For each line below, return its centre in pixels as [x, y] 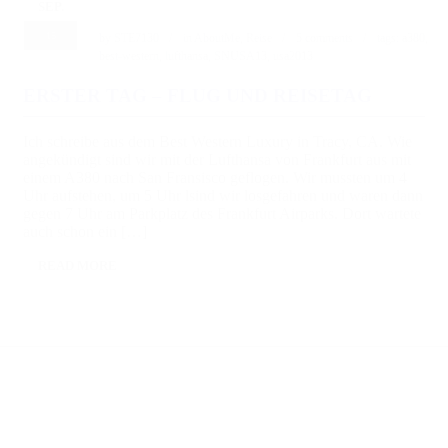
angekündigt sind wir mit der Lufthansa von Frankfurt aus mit [217, 159]
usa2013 [293, 56]
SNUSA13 [240, 56]
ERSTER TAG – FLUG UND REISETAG [197, 95]
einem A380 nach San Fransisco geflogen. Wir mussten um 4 [215, 177]
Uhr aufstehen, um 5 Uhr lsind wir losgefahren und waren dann [223, 195]
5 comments [324, 38]
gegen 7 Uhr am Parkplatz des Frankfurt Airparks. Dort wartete [222, 213]
